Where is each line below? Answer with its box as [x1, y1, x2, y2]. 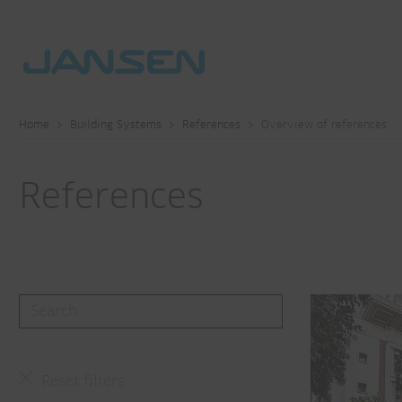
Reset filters [41, 374, 125, 389]
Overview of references [261, 120, 387, 131]
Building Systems [70, 120, 162, 131]
